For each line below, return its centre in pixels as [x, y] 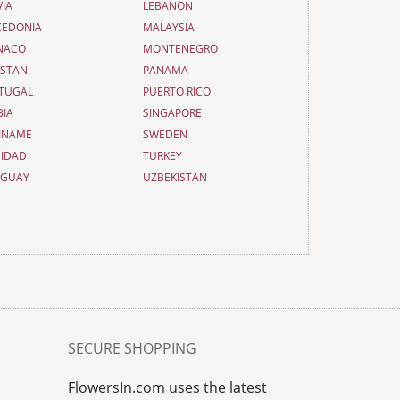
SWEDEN [165, 134]
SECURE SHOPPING [132, 348]
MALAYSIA [168, 27]
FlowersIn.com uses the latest [167, 387]
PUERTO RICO [176, 92]
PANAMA [165, 70]
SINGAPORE [172, 113]
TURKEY [162, 156]
